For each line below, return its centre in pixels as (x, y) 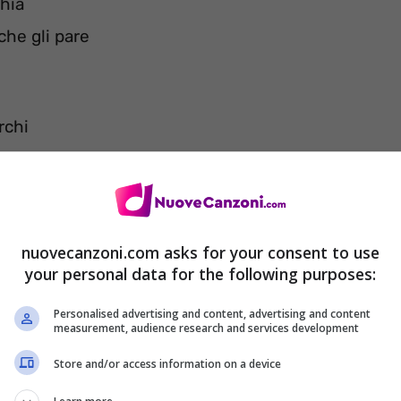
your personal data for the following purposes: (200, 273)
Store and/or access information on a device (167, 364)
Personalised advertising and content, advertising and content (212, 313)
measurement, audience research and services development (206, 328)
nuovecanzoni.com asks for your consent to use (200, 252)
